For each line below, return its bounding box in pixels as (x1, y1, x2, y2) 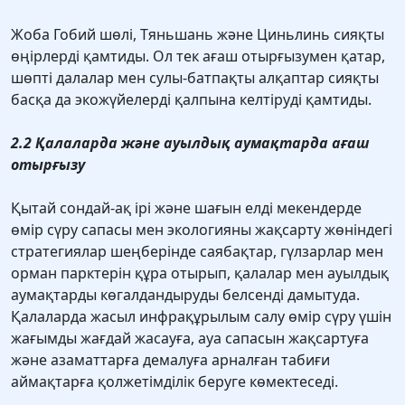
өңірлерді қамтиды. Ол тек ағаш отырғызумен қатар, (11, 46, 385, 67)
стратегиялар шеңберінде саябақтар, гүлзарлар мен (11, 241, 383, 262)
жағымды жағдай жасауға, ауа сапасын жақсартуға (11, 328, 369, 349)
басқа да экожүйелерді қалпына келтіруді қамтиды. (11, 89, 372, 110)
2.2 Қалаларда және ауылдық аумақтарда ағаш (11, 133, 369, 154)
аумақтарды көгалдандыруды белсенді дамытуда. (11, 285, 360, 306)
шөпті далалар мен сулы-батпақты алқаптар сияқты (11, 68, 379, 89)
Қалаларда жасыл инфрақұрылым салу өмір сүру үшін (11, 306, 391, 327)
